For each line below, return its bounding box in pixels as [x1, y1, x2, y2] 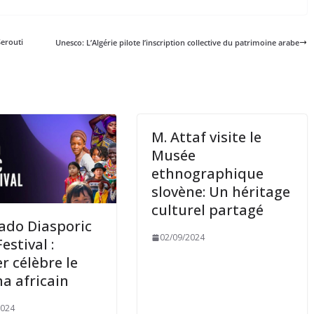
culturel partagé [151, 200, 264, 220]
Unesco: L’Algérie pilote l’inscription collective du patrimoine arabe [55, 37, 299, 48]
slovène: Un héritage [151, 182, 291, 202]
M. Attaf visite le [151, 128, 262, 147]
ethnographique [151, 164, 264, 184]
